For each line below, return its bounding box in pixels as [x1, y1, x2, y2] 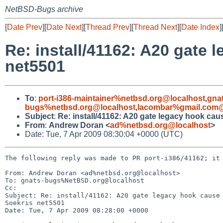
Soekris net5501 [5, 199, 65, 207]
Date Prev [7, 23, 42, 31]
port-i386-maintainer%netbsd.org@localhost [38, 94, 205, 103]
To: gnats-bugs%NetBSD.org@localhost [5, 176, 144, 184]
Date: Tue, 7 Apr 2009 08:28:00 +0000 [5, 206, 148, 214]
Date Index [181, 23, 220, 31]
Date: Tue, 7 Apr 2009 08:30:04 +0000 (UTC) [25, 129, 183, 138]
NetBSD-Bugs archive [5, 5, 83, 13]
